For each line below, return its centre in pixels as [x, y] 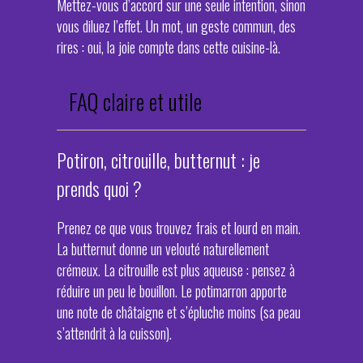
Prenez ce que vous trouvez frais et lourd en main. [179, 228]
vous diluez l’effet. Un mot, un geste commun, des [176, 26]
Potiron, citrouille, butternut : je [158, 160]
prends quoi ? [99, 188]
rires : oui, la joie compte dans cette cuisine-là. [169, 47]
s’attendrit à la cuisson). [114, 333]
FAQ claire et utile [135, 101]
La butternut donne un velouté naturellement [163, 249]
